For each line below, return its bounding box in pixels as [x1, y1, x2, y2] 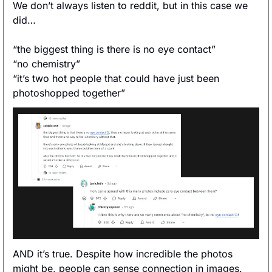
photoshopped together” [13, 87, 125, 100]
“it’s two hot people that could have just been [13, 72, 219, 85]
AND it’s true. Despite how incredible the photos [13, 248, 233, 260]
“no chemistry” [13, 58, 80, 70]
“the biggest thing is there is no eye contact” [13, 43, 216, 56]
